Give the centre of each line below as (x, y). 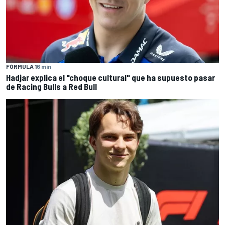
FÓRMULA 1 (21, 66)
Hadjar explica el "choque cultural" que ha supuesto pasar (110, 77)
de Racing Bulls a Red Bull (51, 86)
